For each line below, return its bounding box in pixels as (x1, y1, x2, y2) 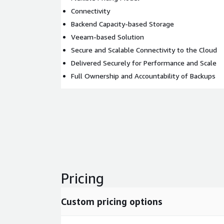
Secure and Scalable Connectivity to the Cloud (71, 45, 217, 54)
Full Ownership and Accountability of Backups (71, 71, 215, 80)
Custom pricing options (61, 196, 162, 207)
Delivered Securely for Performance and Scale (71, 58, 216, 67)
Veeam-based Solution (71, 32, 144, 41)
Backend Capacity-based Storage (71, 19, 174, 28)
